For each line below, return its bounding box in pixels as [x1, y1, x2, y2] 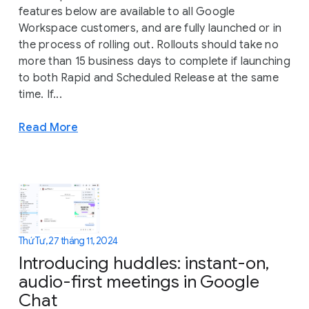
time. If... [19, 87, 62, 101]
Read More [19, 119, 78, 134]
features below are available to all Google [19, 4, 235, 19]
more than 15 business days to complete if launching [19, 54, 290, 68]
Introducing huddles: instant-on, [19, 252, 269, 274]
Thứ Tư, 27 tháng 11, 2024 [19, 235, 118, 248]
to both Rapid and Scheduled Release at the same [19, 70, 279, 85]
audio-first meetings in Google [19, 270, 259, 292]
